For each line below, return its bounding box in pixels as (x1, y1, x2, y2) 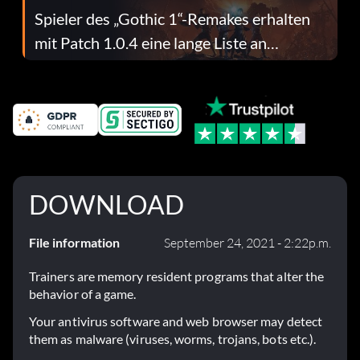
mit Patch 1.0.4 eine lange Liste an (35, 32, 267, 52)
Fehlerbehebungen (35, 56, 163, 76)
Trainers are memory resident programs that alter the (29, 268, 325, 284)
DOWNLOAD (29, 189, 184, 221)
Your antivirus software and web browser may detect (29, 313, 322, 329)
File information (29, 235, 120, 251)
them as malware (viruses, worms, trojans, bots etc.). (29, 331, 317, 347)
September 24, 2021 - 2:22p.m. (164, 235, 331, 252)
